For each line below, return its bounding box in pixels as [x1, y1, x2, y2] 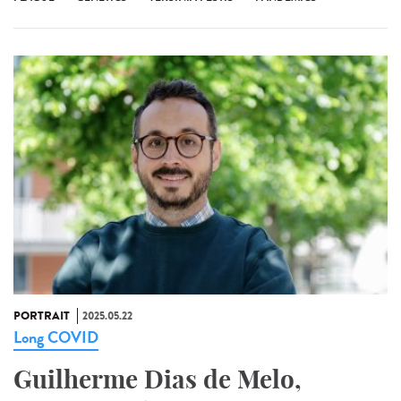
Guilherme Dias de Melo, [13, 363, 302, 396]
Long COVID [13, 326, 98, 350]
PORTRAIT [13, 308, 70, 325]
